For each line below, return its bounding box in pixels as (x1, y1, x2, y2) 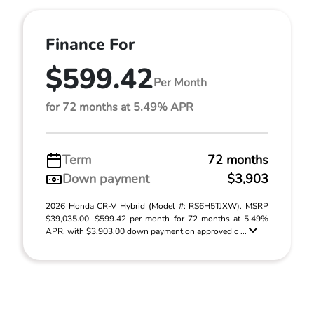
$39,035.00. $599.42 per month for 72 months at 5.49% (46, 213, 268, 224)
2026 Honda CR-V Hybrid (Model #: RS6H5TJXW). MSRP (46, 200, 268, 212)
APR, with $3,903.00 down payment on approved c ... (46, 226, 249, 237)
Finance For (46, 34, 135, 55)
